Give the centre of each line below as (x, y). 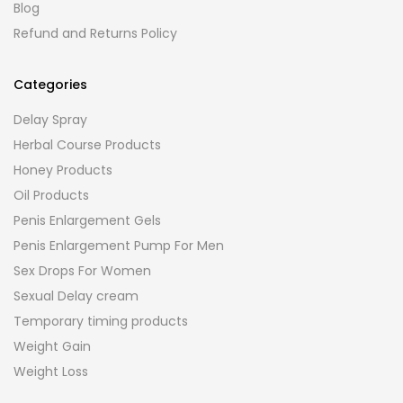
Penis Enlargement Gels (87, 220)
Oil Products (51, 195)
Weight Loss (51, 372)
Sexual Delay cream (76, 296)
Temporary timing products (101, 321)
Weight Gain (52, 346)
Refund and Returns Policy (95, 33)
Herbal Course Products (87, 145)
